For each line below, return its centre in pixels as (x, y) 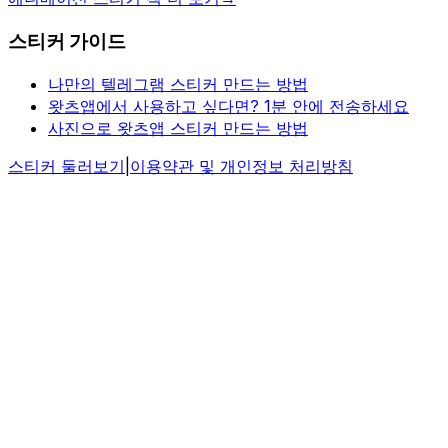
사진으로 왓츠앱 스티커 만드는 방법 (178, 127)
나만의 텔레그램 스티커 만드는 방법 (178, 83)
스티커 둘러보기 (66, 165)
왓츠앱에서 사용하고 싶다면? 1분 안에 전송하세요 (228, 105)
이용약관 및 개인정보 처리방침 (241, 165)
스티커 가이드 (67, 41)
